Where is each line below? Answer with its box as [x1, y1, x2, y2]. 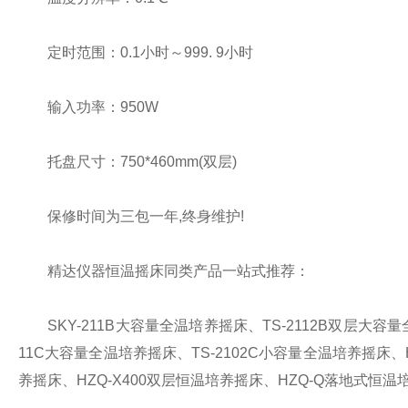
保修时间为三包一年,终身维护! [18, 209, 244, 224]
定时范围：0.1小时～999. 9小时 [18, 45, 253, 60]
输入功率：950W [18, 99, 158, 115]
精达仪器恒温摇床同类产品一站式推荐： [18, 263, 310, 279]
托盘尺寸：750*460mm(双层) [18, 154, 237, 169]
